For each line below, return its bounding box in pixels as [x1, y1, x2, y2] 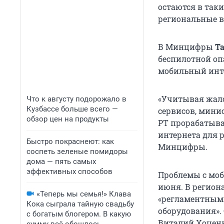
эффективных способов [26, 167, 112, 176]
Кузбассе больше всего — [26, 104, 118, 113]
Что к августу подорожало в [26, 94, 126, 103]
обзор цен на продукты [26, 114, 109, 123]
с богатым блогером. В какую [26, 209, 131, 218]
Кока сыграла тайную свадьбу [26, 199, 134, 208]
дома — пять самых [26, 157, 96, 166]
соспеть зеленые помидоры [26, 147, 128, 156]
